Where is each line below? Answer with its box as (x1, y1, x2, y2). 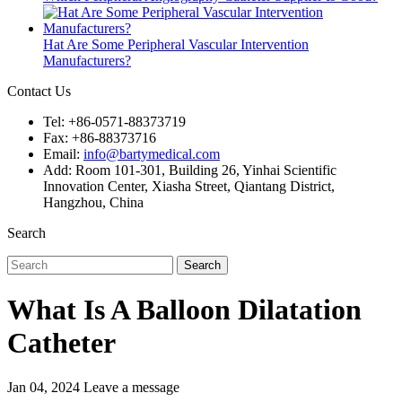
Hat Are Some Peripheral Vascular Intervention (43, 37, 309, 52)
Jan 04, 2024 (7, 379, 83, 395)
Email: (43, 146, 83, 162)
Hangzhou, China (43, 195, 144, 210)
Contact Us (7, 83, 71, 99)
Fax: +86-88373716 (43, 130, 156, 145)
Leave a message (83, 379, 179, 395)
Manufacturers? (43, 53, 131, 68)
